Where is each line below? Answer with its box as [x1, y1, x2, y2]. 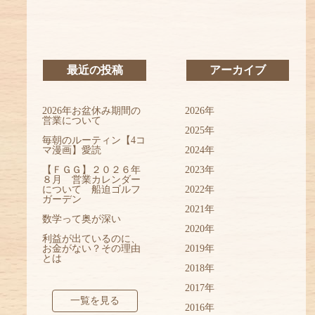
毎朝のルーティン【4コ [42, 135, 146, 146]
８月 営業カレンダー [42, 174, 141, 186]
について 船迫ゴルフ [42, 184, 141, 195]
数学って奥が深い [42, 214, 122, 225]
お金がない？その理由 [42, 243, 141, 255]
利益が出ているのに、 [42, 233, 141, 245]
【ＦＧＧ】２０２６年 [42, 165, 141, 176]
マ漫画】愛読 [42, 145, 102, 156]
